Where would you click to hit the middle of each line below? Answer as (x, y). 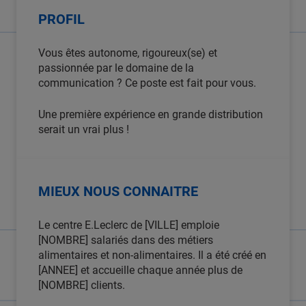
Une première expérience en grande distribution (151, 114)
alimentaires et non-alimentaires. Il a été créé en (152, 255)
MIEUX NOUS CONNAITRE (118, 191)
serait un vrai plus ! (84, 129)
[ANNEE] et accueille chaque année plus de (140, 270)
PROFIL (61, 19)
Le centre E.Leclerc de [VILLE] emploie (129, 225)
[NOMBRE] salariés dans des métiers (126, 240)
